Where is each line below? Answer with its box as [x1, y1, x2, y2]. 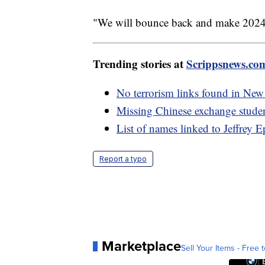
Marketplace [102, 235, 181, 257]
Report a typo [99, 154, 147, 164]
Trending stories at [93, 56, 186, 72]
